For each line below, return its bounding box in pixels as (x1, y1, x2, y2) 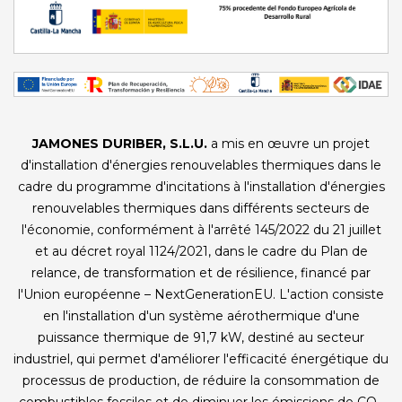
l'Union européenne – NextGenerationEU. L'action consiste (18, 286, 384, 302)
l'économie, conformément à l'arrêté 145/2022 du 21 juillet (21, 222, 381, 238)
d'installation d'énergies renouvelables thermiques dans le (21, 157, 381, 173)
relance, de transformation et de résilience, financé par (31, 265, 371, 281)
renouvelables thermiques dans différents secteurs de (32, 200, 370, 216)
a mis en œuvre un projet (211, 135, 370, 152)
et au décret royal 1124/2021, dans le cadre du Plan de (34, 243, 368, 259)
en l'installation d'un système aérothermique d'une (42, 308, 360, 324)
